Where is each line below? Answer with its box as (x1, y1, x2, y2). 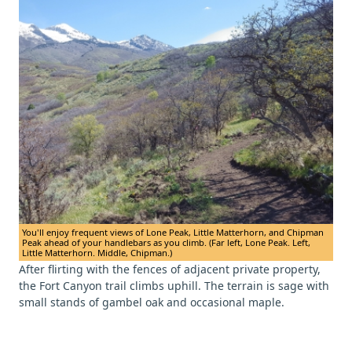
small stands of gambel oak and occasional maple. (19, 295, 284, 310)
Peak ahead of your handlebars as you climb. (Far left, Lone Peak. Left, (22, 236, 310, 249)
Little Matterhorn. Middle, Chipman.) (22, 247, 172, 259)
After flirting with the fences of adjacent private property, (19, 262, 321, 277)
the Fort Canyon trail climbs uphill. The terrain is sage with (19, 278, 329, 294)
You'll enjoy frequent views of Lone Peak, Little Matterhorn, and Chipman (22, 226, 324, 239)
